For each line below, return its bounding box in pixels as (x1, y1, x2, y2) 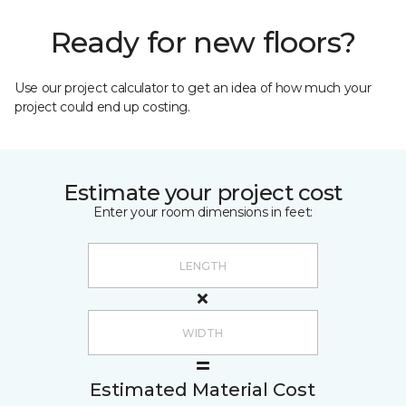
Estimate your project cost (63, 179, 343, 206)
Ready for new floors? (50, 24, 356, 60)
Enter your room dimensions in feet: (92, 204, 314, 220)
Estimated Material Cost (90, 379, 315, 401)
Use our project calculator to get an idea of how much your (14, 80, 372, 96)
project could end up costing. (14, 99, 190, 115)
